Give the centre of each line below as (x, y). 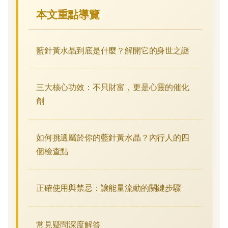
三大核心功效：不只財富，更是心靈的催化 (113, 87)
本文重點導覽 (68, 14)
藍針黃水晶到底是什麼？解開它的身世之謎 (113, 50)
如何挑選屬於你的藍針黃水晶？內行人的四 (113, 137)
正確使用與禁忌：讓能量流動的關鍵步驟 (109, 188)
